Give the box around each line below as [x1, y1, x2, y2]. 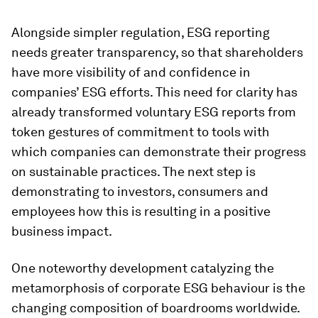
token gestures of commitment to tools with [11, 124, 270, 139]
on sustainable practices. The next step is [11, 163, 256, 179]
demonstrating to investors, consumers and [11, 183, 268, 199]
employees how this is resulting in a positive [11, 203, 270, 219]
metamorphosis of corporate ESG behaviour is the [11, 280, 305, 295]
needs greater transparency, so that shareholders [11, 44, 303, 60]
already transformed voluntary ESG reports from [11, 104, 296, 119]
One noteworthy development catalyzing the [11, 260, 274, 275]
